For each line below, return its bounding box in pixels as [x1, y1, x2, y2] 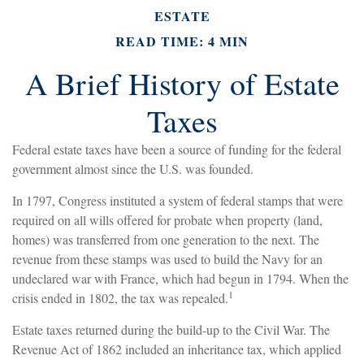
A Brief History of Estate [24, 63, 340, 105]
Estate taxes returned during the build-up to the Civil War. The [12, 321, 330, 339]
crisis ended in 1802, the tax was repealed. [12, 289, 228, 307]
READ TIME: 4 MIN [115, 32, 249, 51]
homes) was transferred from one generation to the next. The [12, 231, 319, 249]
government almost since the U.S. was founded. [12, 160, 253, 178]
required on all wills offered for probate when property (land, [12, 211, 323, 229]
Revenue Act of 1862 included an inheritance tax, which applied [12, 340, 341, 358]
